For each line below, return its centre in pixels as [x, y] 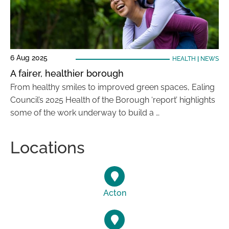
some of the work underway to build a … [85, 113]
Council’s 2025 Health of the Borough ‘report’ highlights [113, 100]
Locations [48, 147]
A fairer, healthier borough [67, 73]
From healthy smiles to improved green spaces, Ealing [112, 87]
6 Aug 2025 [29, 58]
